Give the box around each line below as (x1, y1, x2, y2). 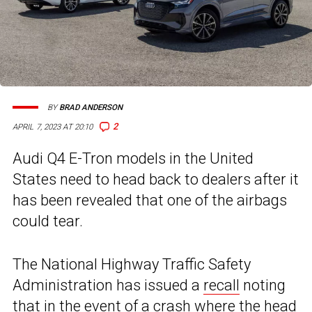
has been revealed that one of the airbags (13, 192, 287, 210)
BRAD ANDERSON (59, 102, 123, 112)
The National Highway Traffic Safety (13, 256, 251, 274)
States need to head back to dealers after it (13, 171, 299, 189)
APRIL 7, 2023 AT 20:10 (13, 122, 93, 132)
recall (203, 276, 240, 295)
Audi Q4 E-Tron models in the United (13, 150, 253, 168)
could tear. (13, 212, 83, 231)
